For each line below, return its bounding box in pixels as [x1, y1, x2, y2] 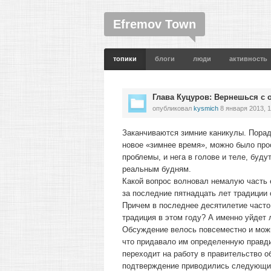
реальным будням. [122, 165, 191, 174]
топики [113, 55, 137, 62]
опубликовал [152, 105, 194, 112]
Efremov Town [113, 18, 196, 31]
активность [229, 55, 267, 62]
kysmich [194, 105, 218, 112]
